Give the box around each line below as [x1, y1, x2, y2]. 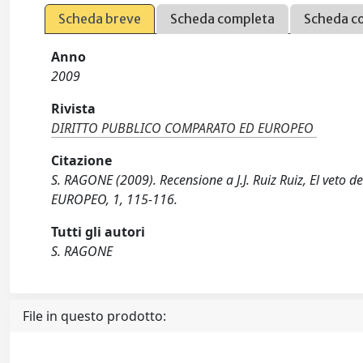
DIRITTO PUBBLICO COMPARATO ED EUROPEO [51, 119, 314, 137]
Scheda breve [58, 11, 142, 27]
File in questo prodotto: [23, 307, 166, 325]
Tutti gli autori [51, 223, 146, 241]
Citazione [51, 152, 113, 169]
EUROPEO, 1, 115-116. [51, 190, 178, 208]
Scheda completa [170, 11, 275, 27]
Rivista [51, 100, 96, 117]
